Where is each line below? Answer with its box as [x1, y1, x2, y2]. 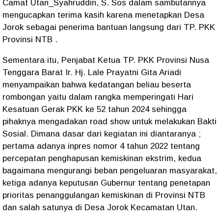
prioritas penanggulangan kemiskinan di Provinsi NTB [2, 190, 205, 200]
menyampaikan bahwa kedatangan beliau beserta [2, 80, 191, 89]
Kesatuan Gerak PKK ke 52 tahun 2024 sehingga [2, 104, 187, 114]
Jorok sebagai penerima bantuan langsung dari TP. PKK [2, 22, 215, 32]
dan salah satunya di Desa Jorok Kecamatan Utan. [2, 202, 197, 212]
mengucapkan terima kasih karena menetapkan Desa [2, 10, 204, 20]
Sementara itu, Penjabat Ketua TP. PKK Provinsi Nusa [2, 55, 209, 65]
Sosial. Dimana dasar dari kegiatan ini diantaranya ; [2, 129, 201, 138]
